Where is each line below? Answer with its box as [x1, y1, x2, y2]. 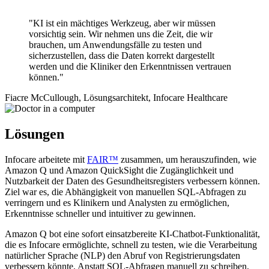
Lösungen [5, 126, 64, 142]
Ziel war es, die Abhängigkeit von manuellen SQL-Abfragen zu [5, 187, 246, 198]
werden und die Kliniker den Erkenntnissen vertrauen [29, 61, 231, 72]
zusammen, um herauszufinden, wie [118, 154, 256, 165]
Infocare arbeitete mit [5, 154, 87, 165]
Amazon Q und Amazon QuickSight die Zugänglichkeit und [5, 165, 234, 176]
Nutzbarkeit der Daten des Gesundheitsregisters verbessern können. [5, 176, 260, 187]
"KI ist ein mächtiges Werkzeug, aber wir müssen [29, 18, 216, 29]
